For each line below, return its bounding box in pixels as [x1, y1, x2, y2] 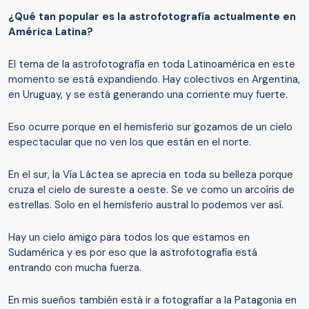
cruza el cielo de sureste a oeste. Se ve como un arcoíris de [8, 183, 295, 197]
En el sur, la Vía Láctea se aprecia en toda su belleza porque [8, 168, 293, 182]
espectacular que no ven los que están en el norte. [8, 135, 251, 150]
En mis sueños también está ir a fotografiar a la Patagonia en [8, 293, 297, 308]
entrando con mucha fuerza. [8, 261, 141, 275]
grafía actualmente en [180, 10, 296, 24]
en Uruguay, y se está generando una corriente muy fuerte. [8, 88, 288, 102]
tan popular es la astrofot [36, 10, 173, 24]
